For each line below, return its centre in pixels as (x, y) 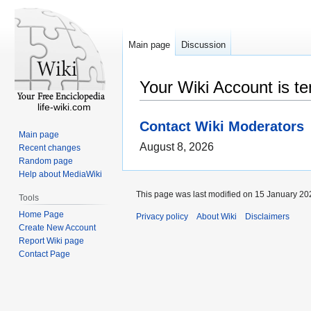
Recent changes (50, 148)
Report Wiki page (52, 241)
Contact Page (45, 254)
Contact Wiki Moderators (222, 126)
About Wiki (217, 217)
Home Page (42, 214)
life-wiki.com (64, 107)
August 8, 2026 (177, 147)
